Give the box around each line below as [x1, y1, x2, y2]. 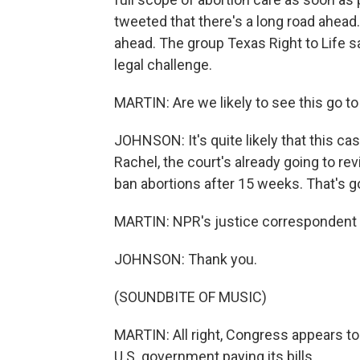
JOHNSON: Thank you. [114, 251, 257, 268]
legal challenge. [114, 56, 212, 74]
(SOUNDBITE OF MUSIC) [114, 288, 267, 306]
